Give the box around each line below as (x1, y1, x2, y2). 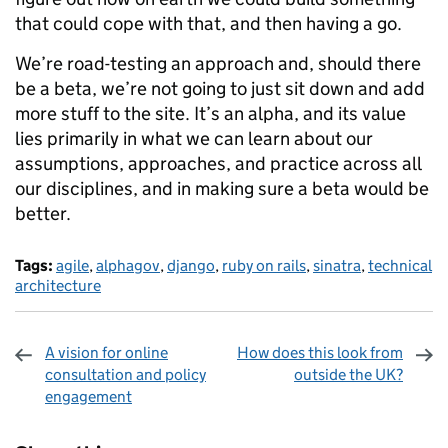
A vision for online (45, 343, 168, 362)
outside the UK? (294, 365, 403, 384)
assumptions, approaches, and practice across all (15, 152, 421, 175)
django (167, 256, 215, 275)
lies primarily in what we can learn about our (15, 127, 373, 150)
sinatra (313, 256, 361, 275)
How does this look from (237, 343, 403, 362)
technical (368, 256, 432, 275)
